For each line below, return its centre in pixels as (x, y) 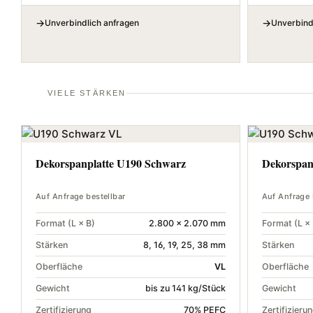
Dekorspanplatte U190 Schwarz (111, 163)
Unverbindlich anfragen (92, 23)
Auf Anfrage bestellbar (81, 197)
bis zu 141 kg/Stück (185, 289)
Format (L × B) (65, 224)
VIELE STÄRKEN (87, 93)
